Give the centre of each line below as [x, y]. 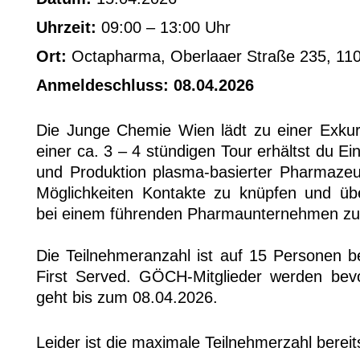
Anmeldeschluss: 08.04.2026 [145, 85]
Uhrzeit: [66, 27]
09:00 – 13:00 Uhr [164, 27]
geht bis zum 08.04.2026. [127, 297]
